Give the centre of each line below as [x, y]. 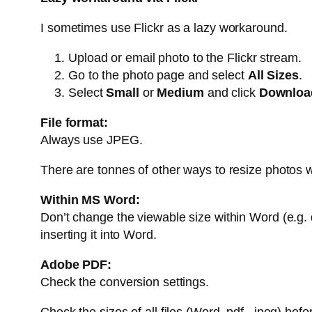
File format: [74, 123]
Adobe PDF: [76, 265]
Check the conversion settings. [125, 282]
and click [231, 93]
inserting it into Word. [99, 235]
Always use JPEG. [92, 140]
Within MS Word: [90, 200]
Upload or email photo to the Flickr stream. [185, 58]
